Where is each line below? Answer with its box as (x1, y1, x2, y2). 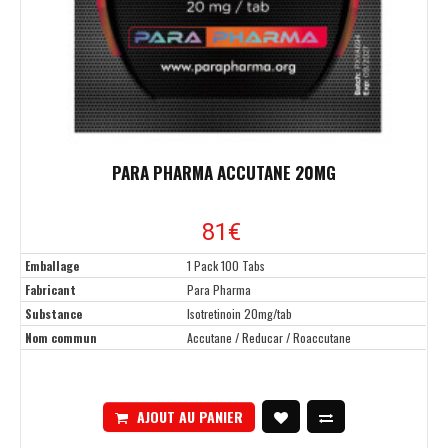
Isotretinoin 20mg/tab (187, 305, 292, 323)
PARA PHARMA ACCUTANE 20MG (112, 160, 336, 186)
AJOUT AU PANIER (137, 405, 243, 427)
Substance (25, 305, 82, 323)
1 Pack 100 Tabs (187, 257, 265, 275)
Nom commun (25, 329, 97, 347)
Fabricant (25, 281, 76, 299)
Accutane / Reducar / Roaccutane (187, 329, 351, 347)
